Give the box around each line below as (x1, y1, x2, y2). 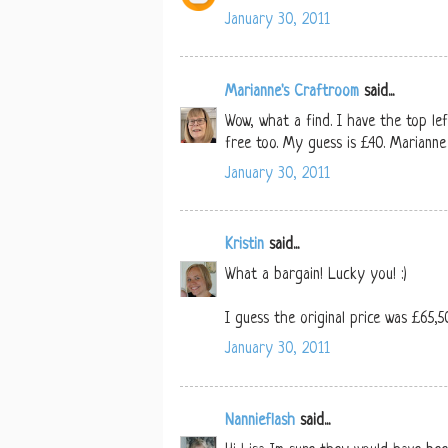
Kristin (225, 237, 264, 255)
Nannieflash (225, 413, 295, 431)
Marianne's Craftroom (225, 83, 359, 101)
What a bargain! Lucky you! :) (225, 267, 407, 285)
